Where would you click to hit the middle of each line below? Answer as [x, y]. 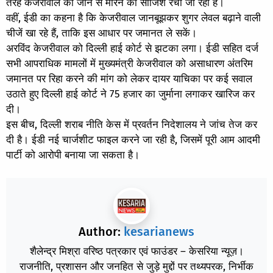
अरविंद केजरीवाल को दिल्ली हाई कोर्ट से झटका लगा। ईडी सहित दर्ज [132, 48]
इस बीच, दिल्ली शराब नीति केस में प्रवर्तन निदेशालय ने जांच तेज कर [132, 124]
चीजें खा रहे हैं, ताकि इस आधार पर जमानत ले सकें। [101, 33]
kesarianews [159, 232]
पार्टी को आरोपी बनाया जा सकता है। [73, 155]
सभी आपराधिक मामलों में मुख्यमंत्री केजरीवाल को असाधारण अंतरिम [129, 63]
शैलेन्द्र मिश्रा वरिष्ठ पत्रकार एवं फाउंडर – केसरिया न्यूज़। [136, 252]
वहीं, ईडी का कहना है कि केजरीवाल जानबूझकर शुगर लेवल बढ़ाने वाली [133, 18]
